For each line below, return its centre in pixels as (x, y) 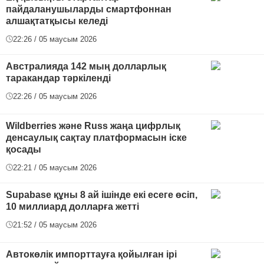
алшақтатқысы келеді (57, 21)
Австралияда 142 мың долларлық (86, 66)
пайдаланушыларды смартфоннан (89, 9)
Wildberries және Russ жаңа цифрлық (93, 126)
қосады (24, 149)
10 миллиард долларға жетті (72, 206)
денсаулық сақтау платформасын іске (96, 137)
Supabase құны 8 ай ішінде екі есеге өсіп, (102, 194)
